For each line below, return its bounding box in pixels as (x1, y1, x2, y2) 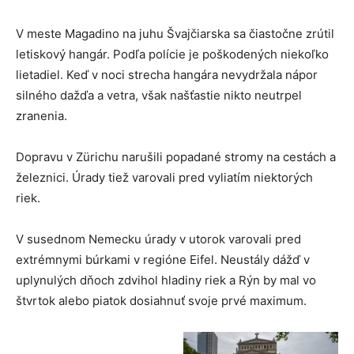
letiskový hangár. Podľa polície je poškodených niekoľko (16, 47, 329, 62)
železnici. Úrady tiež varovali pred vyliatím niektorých (16, 170, 313, 185)
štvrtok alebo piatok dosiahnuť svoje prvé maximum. (16, 293, 307, 308)
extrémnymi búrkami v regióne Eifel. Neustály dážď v (16, 252, 310, 267)
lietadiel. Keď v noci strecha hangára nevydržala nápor (16, 67, 318, 82)
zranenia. (16, 108, 67, 123)
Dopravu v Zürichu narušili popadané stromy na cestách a (16, 149, 336, 164)
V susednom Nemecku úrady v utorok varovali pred (16, 232, 301, 247)
